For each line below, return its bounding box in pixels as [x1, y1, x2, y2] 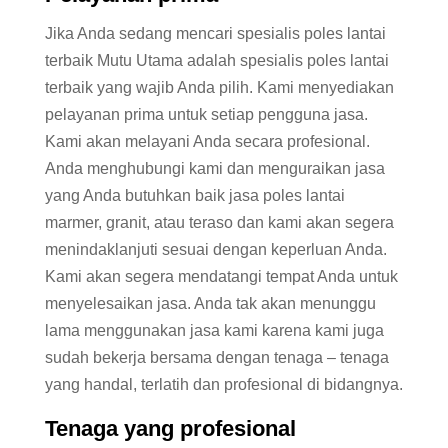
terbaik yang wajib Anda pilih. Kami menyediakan [44, 79, 394, 97]
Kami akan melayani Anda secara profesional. [44, 133, 370, 151]
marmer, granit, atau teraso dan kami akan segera [44, 214, 394, 232]
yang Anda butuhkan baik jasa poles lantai [44, 187, 345, 205]
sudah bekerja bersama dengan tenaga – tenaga [44, 349, 389, 367]
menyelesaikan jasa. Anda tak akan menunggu [44, 295, 376, 313]
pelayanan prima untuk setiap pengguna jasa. [44, 106, 368, 124]
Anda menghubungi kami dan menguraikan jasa [44, 160, 385, 178]
